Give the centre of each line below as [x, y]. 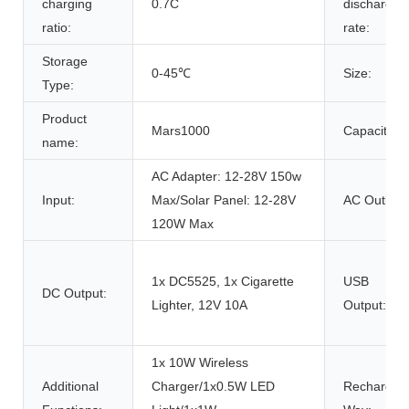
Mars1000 [181, 131]
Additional [70, 387]
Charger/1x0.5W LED [213, 387]
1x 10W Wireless [200, 363]
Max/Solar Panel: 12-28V [224, 200]
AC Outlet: [373, 200]
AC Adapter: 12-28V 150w [226, 177]
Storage [65, 62]
